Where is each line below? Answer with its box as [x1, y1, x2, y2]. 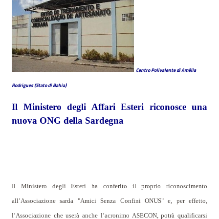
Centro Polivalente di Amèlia [136, 66, 196, 74]
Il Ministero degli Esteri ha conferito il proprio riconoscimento [12, 182, 207, 190]
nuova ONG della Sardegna [12, 115, 124, 126]
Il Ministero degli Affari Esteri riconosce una [12, 102, 207, 112]
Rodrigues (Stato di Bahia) [12, 82, 66, 89]
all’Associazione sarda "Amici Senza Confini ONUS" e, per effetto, [12, 197, 207, 204]
